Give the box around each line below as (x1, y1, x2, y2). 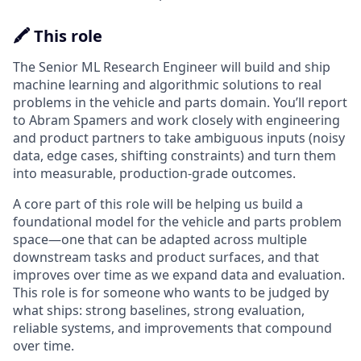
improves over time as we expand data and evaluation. (13, 266, 345, 284)
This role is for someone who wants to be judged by (13, 284, 329, 301)
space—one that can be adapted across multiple (13, 230, 307, 248)
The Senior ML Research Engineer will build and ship (13, 58, 330, 76)
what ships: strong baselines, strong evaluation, (13, 301, 305, 319)
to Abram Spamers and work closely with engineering (13, 111, 340, 129)
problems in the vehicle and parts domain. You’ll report (13, 93, 347, 111)
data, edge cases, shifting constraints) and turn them (13, 147, 336, 164)
